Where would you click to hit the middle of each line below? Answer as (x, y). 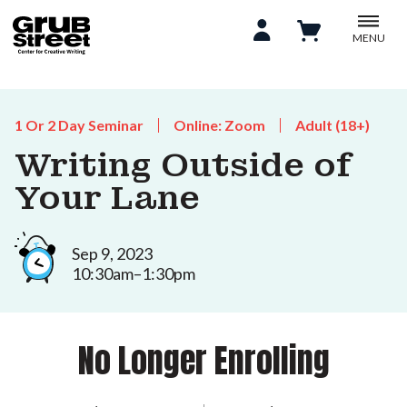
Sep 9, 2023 (112, 253)
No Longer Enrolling (203, 360)
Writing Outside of (183, 165)
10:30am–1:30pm (134, 273)
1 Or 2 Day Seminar (79, 125)
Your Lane (107, 198)
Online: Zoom (219, 125)
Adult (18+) (333, 125)
